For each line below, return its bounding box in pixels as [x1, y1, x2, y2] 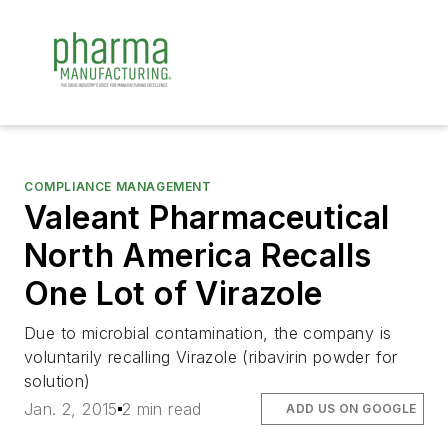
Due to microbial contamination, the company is [24, 323, 392, 343]
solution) [24, 371, 91, 391]
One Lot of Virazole [24, 274, 323, 313]
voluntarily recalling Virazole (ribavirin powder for [24, 347, 398, 367]
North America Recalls [24, 236, 372, 275]
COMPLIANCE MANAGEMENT [24, 179, 212, 194]
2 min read [121, 399, 202, 420]
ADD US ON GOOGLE [286, 401, 417, 417]
